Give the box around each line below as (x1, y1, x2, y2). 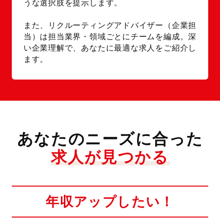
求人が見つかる (51, 148, 169, 166)
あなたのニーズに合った (17, 130, 203, 148)
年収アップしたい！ (46, 193, 174, 209)
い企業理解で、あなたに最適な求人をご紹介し (23, 44, 197, 53)
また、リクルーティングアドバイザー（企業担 (23, 21, 197, 30)
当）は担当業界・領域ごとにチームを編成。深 (23, 32, 197, 41)
